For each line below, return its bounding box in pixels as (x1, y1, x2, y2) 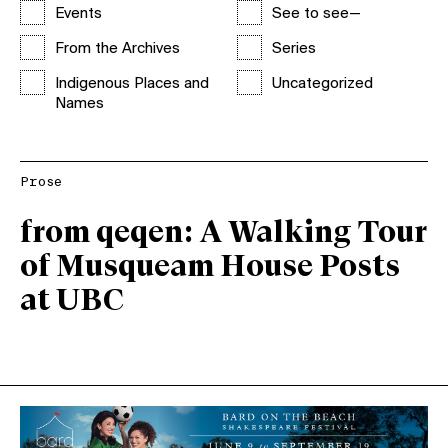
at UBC (20, 285, 124, 318)
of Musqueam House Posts (20, 251, 400, 284)
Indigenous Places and (55, 76, 209, 92)
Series (271, 41, 316, 57)
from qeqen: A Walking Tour (20, 217, 427, 250)
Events (55, 6, 102, 22)
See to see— (271, 6, 361, 22)
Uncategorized (271, 76, 373, 92)
